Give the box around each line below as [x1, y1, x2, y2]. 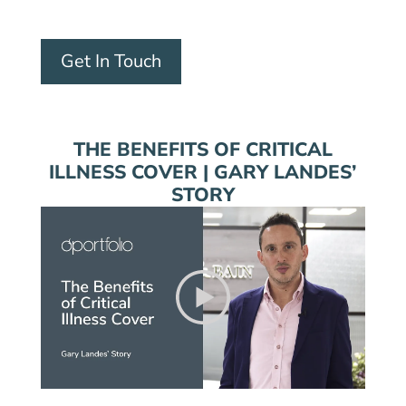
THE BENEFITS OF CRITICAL [72, 136, 333, 162]
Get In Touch [60, 48, 161, 73]
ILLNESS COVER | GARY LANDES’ [49, 159, 357, 185]
